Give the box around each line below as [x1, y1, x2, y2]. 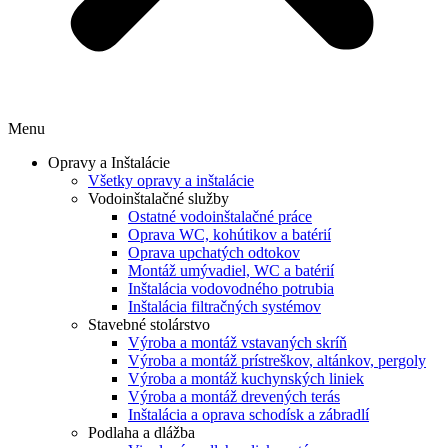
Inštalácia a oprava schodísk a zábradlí [128, 406, 369, 423]
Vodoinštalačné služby [88, 190, 229, 207]
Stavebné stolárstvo [88, 316, 210, 333]
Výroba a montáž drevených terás [128, 388, 340, 405]
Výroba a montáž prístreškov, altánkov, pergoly [128, 352, 426, 369]
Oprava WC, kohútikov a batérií [128, 226, 331, 243]
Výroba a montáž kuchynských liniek [128, 370, 364, 387]
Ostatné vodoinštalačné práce [128, 208, 312, 225]
